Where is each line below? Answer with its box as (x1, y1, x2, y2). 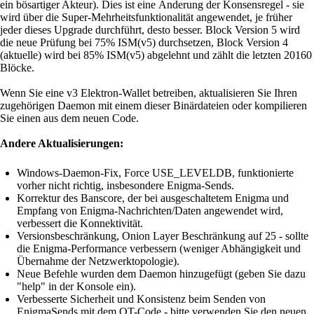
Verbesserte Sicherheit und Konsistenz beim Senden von (17, 292, 266, 305)
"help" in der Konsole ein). (17, 280, 136, 292)
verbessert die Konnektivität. (17, 217, 143, 229)
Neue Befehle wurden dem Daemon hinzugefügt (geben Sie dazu (17, 267, 306, 280)
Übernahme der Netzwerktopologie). (17, 254, 179, 267)
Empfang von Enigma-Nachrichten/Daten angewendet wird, (17, 204, 283, 217)
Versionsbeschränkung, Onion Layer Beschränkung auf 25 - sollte (17, 229, 308, 242)
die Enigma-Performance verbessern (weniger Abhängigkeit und (17, 242, 301, 254)
